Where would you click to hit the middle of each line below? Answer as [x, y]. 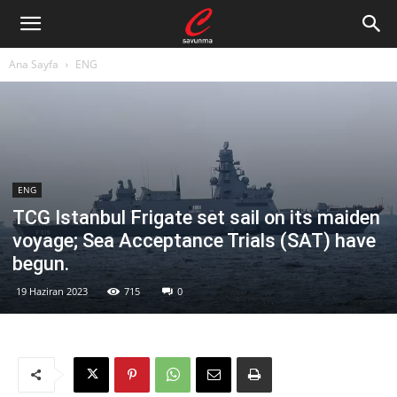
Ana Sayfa [34, 64]
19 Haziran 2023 [52, 291]
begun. [41, 263]
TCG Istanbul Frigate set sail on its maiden [196, 217]
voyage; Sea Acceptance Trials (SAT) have [194, 240]
